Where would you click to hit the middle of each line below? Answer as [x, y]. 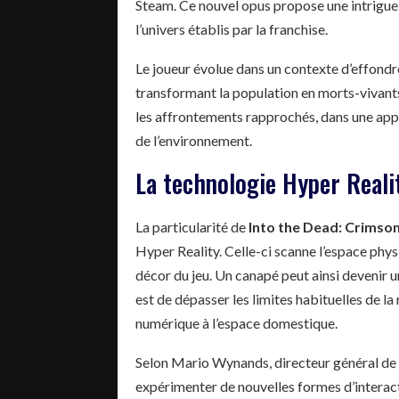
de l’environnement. [194, 140]
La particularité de [192, 226]
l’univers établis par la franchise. [232, 28]
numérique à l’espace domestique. [236, 322]
